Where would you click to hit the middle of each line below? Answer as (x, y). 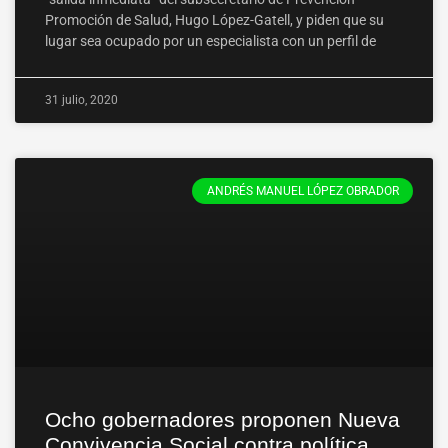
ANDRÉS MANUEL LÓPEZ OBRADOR (302, 191)
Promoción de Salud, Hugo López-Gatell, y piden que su (214, 20)
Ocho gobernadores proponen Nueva (222, 419)
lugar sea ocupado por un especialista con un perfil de (210, 41)
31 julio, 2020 (81, 100)
